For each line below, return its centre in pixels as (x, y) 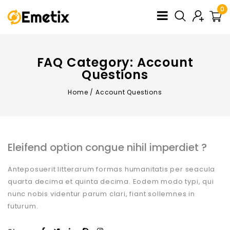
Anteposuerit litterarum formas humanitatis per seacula (112, 169)
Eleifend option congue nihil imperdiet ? (107, 147)
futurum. (23, 206)
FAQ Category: (87, 62)
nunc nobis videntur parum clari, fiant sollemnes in (101, 194)
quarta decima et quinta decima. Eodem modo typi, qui (111, 181)
